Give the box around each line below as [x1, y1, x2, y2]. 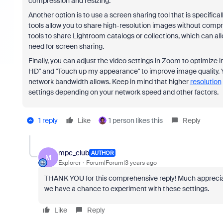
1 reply [38, 116, 58, 125]
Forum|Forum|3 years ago [86, 158, 157, 167]
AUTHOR [91, 149, 113, 156]
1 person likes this [108, 116, 163, 125]
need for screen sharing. [28, 42, 104, 51]
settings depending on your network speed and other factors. [28, 88, 219, 97]
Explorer [58, 158, 81, 167]
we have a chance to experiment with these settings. [44, 184, 209, 193]
